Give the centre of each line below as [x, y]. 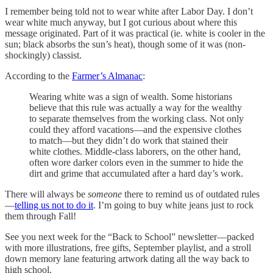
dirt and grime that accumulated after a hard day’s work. [136, 173]
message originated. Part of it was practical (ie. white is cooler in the [135, 33]
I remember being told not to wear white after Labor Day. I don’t [129, 11]
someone [105, 194]
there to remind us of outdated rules [191, 194]
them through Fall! [41, 216]
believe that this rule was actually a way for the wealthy [136, 107]
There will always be [46, 194]
